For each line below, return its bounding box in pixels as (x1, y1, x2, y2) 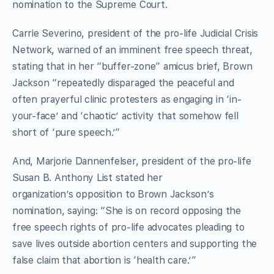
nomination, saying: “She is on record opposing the (12, 204, 242, 217)
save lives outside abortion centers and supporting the (12, 237, 257, 250)
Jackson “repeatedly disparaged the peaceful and (12, 76, 234, 89)
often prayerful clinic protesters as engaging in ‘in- (12, 93, 242, 105)
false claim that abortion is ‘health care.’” (12, 254, 196, 266)
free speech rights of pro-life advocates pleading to (12, 221, 245, 233)
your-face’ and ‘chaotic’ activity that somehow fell (12, 109, 239, 122)
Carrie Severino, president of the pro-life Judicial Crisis (12, 27, 259, 39)
